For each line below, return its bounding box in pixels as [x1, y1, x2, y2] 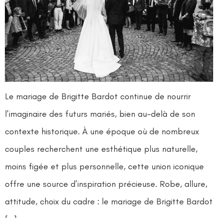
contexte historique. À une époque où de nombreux [5, 126, 199, 137]
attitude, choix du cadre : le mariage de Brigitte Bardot [5, 196, 213, 207]
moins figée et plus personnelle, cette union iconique [5, 161, 204, 172]
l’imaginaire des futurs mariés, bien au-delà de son [5, 108, 195, 119]
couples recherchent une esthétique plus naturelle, [5, 143, 198, 154]
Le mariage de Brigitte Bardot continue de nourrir [5, 91, 191, 102]
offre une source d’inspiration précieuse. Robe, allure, [5, 178, 207, 189]
